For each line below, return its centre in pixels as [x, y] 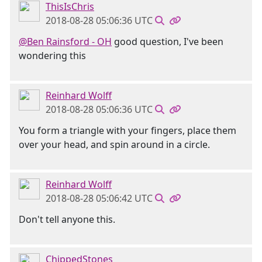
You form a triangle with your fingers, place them [127, 130]
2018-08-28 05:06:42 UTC [99, 198]
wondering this [52, 56]
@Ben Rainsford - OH [65, 42]
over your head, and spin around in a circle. [114, 144]
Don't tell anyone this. [67, 219]
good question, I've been [168, 42]
